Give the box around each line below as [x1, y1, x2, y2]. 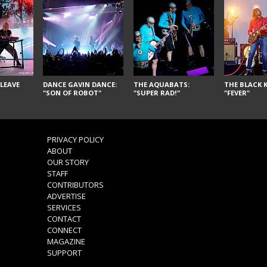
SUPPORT [46, 247, 82, 259]
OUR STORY [46, 157, 89, 168]
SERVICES [46, 202, 81, 213]
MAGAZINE [46, 236, 85, 247]
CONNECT [46, 225, 82, 236]
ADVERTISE [46, 191, 86, 202]
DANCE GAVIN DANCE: [43, 79, 117, 89]
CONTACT [46, 213, 81, 225]
